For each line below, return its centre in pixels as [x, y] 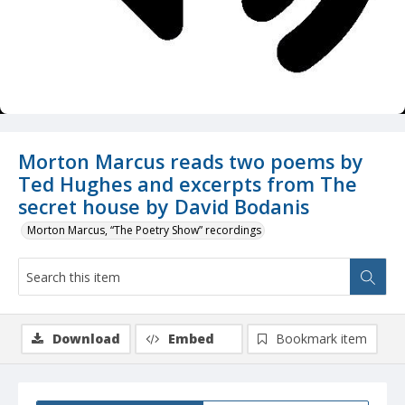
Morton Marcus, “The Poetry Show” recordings [144, 231]
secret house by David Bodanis [164, 207]
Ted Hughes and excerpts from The [188, 184]
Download [86, 339]
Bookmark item [321, 339]
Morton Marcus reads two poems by [191, 162]
